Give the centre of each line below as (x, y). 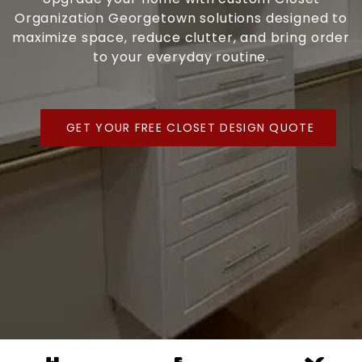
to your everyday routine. (181, 57)
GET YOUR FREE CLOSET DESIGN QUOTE (190, 128)
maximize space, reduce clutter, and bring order (181, 38)
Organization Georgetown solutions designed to (181, 19)
